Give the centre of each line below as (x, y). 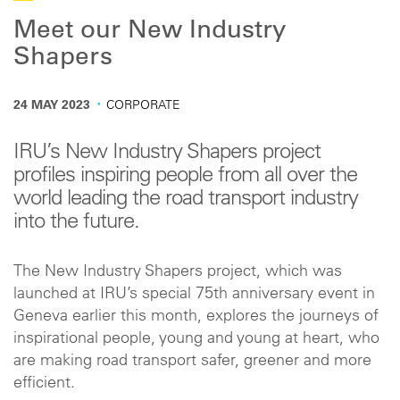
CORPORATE (143, 107)
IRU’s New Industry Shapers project (167, 154)
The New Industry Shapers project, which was (178, 273)
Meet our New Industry (150, 32)
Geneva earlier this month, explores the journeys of (196, 317)
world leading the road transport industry (186, 200)
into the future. (76, 224)
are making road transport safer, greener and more (192, 362)
